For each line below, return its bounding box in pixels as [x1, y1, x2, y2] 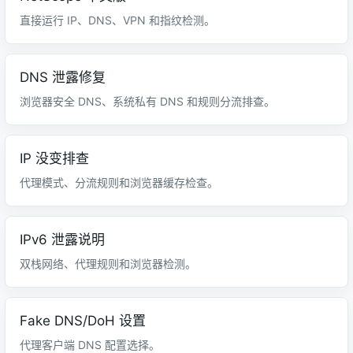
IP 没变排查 [20, 150, 89, 166]
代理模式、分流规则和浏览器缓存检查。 [20, 176, 218, 189]
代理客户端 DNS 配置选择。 [20, 338, 160, 351]
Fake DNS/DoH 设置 [20, 313, 146, 329]
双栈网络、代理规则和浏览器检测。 [20, 257, 196, 270]
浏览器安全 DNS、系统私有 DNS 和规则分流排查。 [20, 95, 275, 108]
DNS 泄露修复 [20, 69, 106, 85]
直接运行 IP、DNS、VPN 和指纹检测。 [20, 13, 215, 27]
